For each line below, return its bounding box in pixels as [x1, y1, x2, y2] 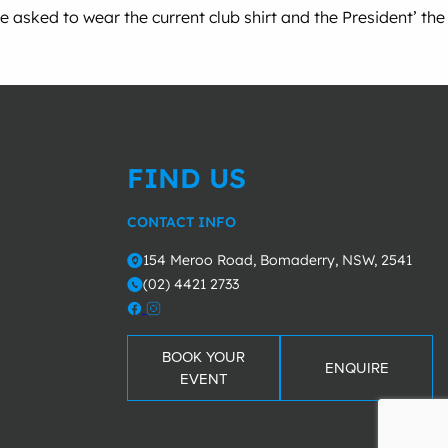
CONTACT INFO [127, 212, 236, 231]
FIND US [127, 160, 246, 195]
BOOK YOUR [162, 347, 245, 366]
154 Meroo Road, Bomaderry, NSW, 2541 [143, 250, 412, 269]
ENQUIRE [324, 358, 389, 377]
